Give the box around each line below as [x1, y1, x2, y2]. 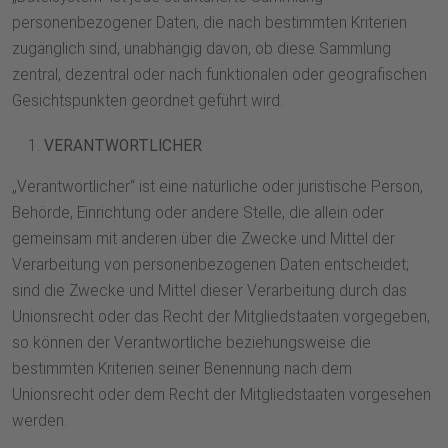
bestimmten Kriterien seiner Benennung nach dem [12, 360, 352, 379]
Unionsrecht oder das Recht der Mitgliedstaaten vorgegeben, [12, 308, 430, 327]
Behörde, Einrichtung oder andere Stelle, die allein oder [12, 204, 384, 223]
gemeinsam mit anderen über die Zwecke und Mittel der [12, 230, 395, 249]
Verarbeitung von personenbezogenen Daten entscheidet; [12, 256, 409, 275]
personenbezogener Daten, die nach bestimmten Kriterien [12, 14, 407, 33]
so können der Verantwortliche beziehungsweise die [12, 334, 371, 353]
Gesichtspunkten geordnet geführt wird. [12, 92, 283, 111]
